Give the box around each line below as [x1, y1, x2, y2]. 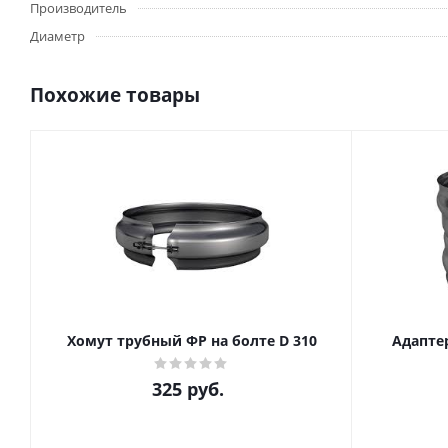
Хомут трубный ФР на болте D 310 [66, 331, 317, 350]
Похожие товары [30, 82, 200, 108]
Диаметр [30, 27, 85, 45]
